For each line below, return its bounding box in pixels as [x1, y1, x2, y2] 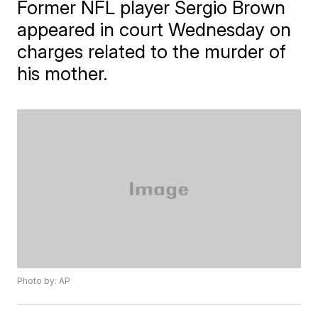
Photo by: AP [17, 275, 71, 287]
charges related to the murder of [17, 40, 287, 62]
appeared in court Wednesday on [17, 18, 292, 40]
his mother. [17, 62, 109, 84]
